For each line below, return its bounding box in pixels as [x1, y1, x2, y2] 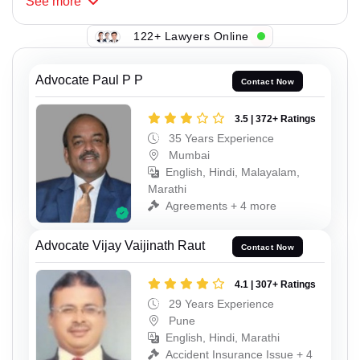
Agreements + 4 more [166, 198, 276, 212]
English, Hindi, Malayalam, [166, 165, 300, 178]
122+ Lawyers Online [133, 29, 249, 43]
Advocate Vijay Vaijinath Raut [35, 239, 205, 253]
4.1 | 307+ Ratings [235, 279, 316, 291]
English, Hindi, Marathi [166, 331, 280, 345]
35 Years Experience [166, 131, 274, 145]
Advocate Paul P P [35, 73, 143, 88]
